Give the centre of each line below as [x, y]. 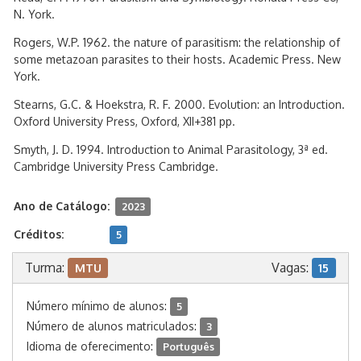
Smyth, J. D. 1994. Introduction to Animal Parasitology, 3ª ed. [171, 149]
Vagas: [291, 268]
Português [188, 346]
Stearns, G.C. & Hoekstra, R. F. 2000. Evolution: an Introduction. [179, 104]
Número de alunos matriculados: [113, 326]
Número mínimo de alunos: [98, 306]
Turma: [46, 268]
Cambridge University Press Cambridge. [116, 166]
